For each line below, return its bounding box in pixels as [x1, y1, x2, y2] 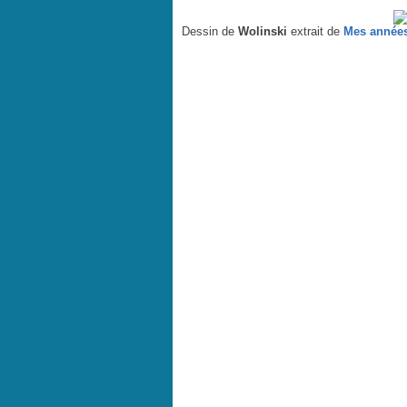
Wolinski [237, 25, 287, 38]
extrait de [286, 25, 343, 38]
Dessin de [181, 25, 238, 38]
